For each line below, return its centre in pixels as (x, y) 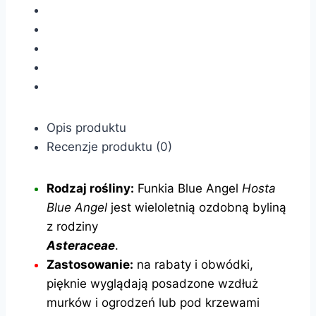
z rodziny (72, 226)
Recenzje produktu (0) (109, 146)
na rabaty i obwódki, (193, 264)
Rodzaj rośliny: (90, 188)
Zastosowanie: (90, 264)
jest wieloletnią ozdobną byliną (199, 207)
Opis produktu (86, 127)
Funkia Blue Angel (188, 188)
